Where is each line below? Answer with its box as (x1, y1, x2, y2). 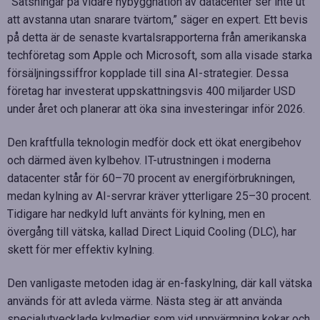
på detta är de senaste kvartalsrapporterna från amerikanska (7, 30, 306, 44)
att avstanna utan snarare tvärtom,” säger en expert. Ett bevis (7, 12, 308, 26)
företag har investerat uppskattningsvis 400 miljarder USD (7, 84, 296, 98)
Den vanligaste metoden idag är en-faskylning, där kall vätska (7, 276, 312, 290)
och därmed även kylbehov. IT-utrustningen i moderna (7, 153, 271, 167)
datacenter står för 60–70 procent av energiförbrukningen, (7, 171, 295, 185)
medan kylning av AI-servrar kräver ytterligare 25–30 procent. (7, 189, 311, 203)
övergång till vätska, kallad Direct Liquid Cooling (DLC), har (7, 224, 296, 239)
